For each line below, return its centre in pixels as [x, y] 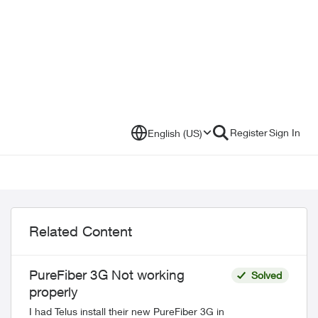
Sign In [285, 132]
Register [249, 132]
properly [54, 292]
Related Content [81, 231]
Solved [266, 275]
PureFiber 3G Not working [107, 275]
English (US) [175, 133]
